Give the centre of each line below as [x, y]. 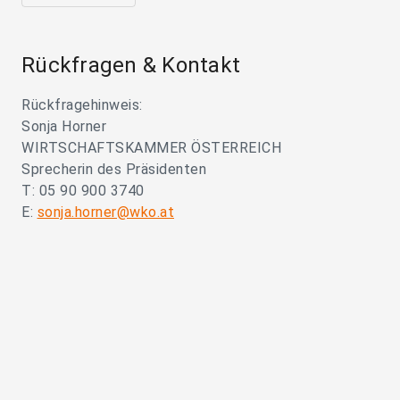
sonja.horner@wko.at [105, 212]
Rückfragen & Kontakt [131, 65]
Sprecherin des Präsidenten [114, 169]
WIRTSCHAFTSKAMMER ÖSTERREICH [151, 148]
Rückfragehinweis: [82, 105]
